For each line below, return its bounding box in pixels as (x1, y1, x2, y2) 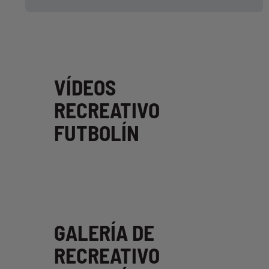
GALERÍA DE (54, 219, 154, 245)
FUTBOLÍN (54, 119, 139, 145)
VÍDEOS (54, 74, 116, 100)
